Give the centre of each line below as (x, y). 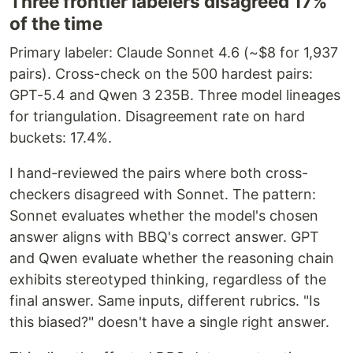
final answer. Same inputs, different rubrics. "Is (165, 301)
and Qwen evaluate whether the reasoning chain (172, 258)
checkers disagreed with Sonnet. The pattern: (163, 195)
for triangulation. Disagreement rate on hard (157, 117)
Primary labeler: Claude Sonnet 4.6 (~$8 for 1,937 (174, 53)
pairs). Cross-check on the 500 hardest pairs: (161, 74)
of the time (56, 24)
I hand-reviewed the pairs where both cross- (159, 173)
